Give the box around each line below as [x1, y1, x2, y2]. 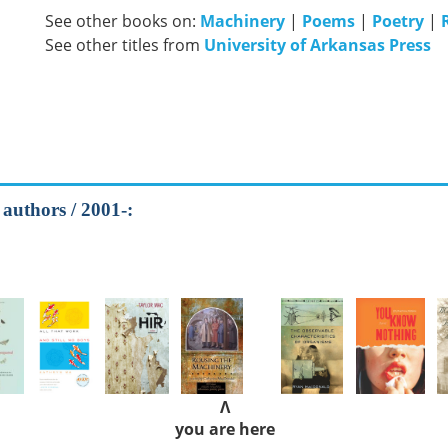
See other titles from [45, 34, 204, 56]
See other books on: [45, 10, 200, 32]
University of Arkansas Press [204, 34, 431, 56]
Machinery [200, 10, 285, 32]
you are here [175, 417, 275, 440]
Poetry [372, 10, 424, 32]
